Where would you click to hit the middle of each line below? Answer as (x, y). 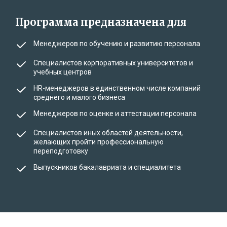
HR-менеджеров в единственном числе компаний (117, 88)
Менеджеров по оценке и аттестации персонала (115, 113)
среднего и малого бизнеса (79, 97)
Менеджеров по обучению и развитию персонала (117, 43)
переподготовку (61, 151)
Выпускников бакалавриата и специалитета (107, 167)
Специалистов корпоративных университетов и (113, 63)
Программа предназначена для (101, 22)
